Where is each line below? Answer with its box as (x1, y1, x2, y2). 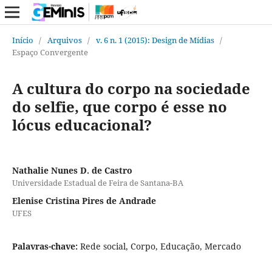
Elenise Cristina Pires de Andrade (12, 194, 156, 206)
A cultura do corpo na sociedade (12, 78, 250, 98)
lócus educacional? (12, 114, 152, 135)
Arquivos (47, 34, 82, 46)
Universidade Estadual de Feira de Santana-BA (12, 177, 183, 188)
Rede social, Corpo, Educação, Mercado (80, 240, 241, 252)
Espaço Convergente (12, 46, 88, 58)
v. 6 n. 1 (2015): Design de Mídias (95, 34, 214, 46)
